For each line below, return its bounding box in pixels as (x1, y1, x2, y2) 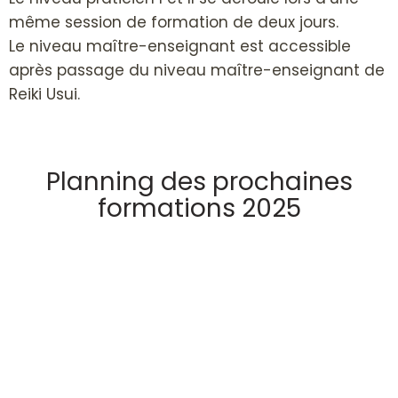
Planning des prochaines (45, 164, 353, 200)
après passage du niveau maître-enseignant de (9, 60, 385, 82)
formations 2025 (97, 191, 301, 227)
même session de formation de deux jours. (9, 12, 338, 34)
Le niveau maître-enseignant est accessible (9, 36, 351, 58)
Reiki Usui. (9, 84, 80, 106)
